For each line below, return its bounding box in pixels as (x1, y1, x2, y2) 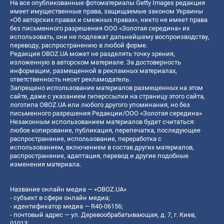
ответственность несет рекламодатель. (10, 75, 130, 83)
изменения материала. (10, 160, 81, 168)
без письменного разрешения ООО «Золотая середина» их (10, 24, 189, 32)
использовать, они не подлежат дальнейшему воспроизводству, (10, 32, 209, 40)
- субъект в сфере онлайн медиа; (10, 193, 110, 201)
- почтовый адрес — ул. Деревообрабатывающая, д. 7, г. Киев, (10, 210, 196, 218)
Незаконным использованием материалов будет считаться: (10, 117, 195, 125)
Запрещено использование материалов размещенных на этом (10, 83, 203, 91)
